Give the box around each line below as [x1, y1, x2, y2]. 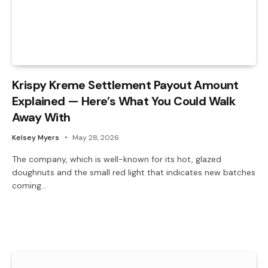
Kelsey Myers [12, 132, 59, 142]
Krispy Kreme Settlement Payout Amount [12, 77, 239, 93]
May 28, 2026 [72, 132, 119, 142]
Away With [12, 109, 71, 125]
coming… [12, 179, 47, 191]
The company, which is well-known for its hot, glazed [12, 153, 221, 165]
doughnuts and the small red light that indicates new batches [12, 166, 255, 178]
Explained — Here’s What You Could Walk [12, 93, 236, 109]
